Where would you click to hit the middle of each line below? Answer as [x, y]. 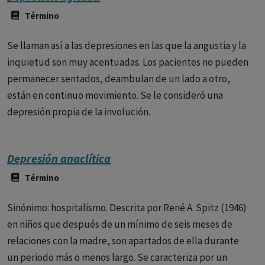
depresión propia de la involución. [79, 112]
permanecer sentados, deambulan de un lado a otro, [119, 79]
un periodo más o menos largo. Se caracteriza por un [117, 257]
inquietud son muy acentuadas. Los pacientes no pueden [128, 62]
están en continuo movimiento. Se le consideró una [115, 95]
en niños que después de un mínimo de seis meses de [120, 224]
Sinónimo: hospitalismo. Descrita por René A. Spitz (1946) [127, 208]
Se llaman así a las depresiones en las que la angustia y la [127, 46]
